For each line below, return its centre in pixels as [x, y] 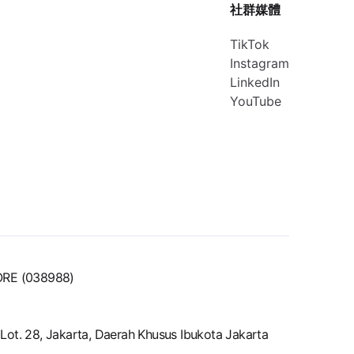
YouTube [256, 101]
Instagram [260, 63]
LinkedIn [255, 82]
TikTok [250, 44]
